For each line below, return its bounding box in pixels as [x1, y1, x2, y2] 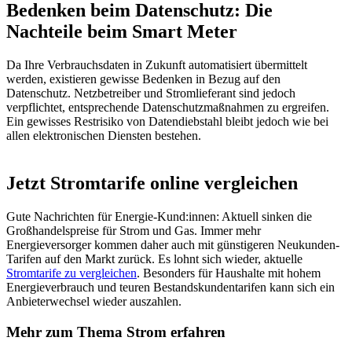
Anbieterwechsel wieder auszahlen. [6, 295, 181, 309]
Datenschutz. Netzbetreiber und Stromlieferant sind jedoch [6, 86, 295, 101]
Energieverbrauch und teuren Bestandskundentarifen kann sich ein [6, 280, 335, 295]
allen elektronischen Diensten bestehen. [6, 129, 201, 143]
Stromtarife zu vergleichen [6, 266, 137, 280]
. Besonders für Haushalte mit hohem [137, 266, 321, 280]
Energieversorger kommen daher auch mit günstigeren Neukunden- [6, 238, 339, 252]
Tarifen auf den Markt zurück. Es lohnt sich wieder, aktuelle [6, 252, 302, 266]
